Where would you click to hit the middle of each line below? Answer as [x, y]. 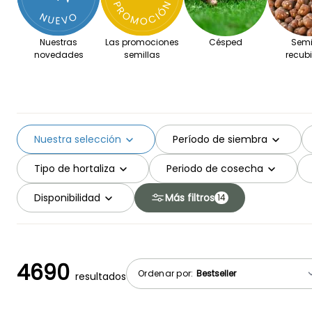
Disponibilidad [67, 197]
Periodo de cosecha [215, 168]
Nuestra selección [78, 139]
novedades [58, 55]
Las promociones [142, 42]
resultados [101, 277]
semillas [142, 55]
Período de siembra [220, 139]
